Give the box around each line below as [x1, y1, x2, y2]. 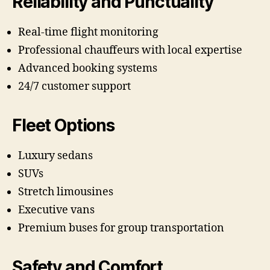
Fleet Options [12, 115, 115, 136]
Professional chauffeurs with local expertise [18, 43, 242, 58]
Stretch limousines [18, 185, 113, 199]
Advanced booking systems [18, 61, 157, 76]
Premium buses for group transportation [18, 221, 224, 236]
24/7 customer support [18, 80, 131, 94]
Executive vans [18, 203, 95, 218]
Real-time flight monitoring [18, 25, 159, 40]
